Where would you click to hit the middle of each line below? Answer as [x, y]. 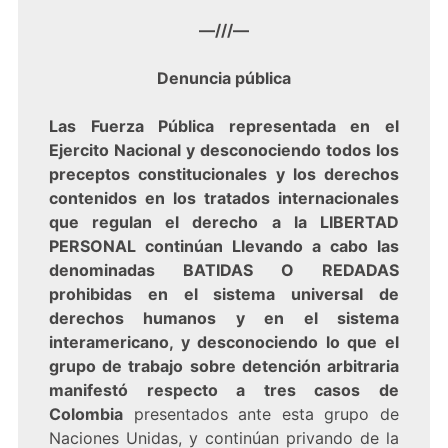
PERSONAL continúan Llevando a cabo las [224, 246]
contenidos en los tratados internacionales [224, 198]
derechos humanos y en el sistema [224, 318]
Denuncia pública [224, 78]
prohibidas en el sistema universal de [224, 294]
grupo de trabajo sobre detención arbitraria [224, 366]
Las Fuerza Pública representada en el [224, 126]
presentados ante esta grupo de [261, 414]
